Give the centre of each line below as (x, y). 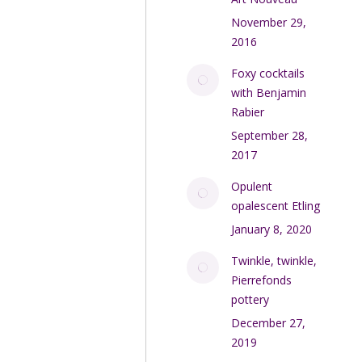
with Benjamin (269, 93)
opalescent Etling (276, 206)
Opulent (252, 186)
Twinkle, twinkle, (274, 261)
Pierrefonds (262, 280)
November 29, (269, 22)
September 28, (270, 135)
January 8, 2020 (272, 229)
